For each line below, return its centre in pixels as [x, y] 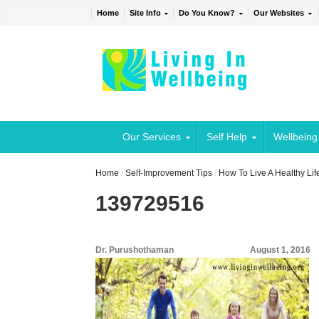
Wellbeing [295, 137]
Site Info [145, 13]
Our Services [151, 137]
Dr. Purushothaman [135, 250]
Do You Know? [207, 13]
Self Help [227, 137]
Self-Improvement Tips [169, 173]
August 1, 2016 [281, 250]
